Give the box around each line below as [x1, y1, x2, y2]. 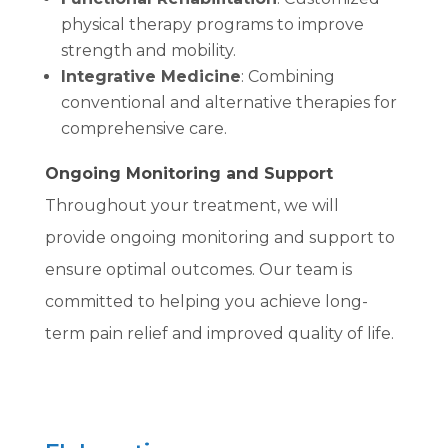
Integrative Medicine [60, 66, 241, 86]
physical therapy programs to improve [60, 14, 364, 34]
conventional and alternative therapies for [60, 92, 397, 112]
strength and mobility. [60, 40, 236, 60]
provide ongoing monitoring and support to [44, 227, 395, 247]
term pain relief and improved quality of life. [44, 323, 394, 343]
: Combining [240, 66, 335, 86]
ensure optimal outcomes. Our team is [44, 259, 352, 279]
